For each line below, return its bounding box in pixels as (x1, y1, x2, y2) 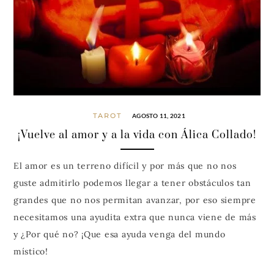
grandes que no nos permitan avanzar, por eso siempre (13, 194, 256, 206)
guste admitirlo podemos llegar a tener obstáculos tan (13, 177, 251, 188)
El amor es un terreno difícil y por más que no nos (13, 160, 237, 171)
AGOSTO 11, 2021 (132, 112, 185, 120)
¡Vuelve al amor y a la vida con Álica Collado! (18, 128, 256, 142)
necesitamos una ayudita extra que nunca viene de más (13, 211, 256, 223)
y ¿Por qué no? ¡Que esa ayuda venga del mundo (13, 228, 226, 240)
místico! (13, 245, 48, 257)
